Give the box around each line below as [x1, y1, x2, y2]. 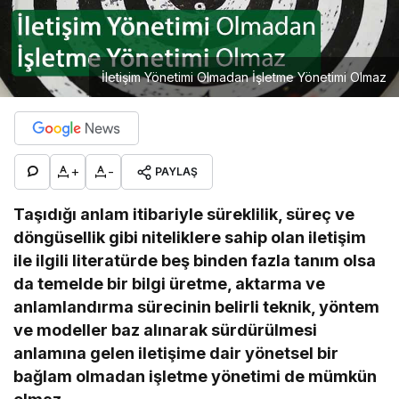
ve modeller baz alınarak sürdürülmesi [13, 320, 318, 339]
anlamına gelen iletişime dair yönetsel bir [13, 343, 339, 362]
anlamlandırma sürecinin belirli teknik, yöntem [13, 297, 380, 316]
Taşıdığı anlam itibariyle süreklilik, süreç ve [13, 204, 355, 224]
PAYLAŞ [155, 164, 198, 178]
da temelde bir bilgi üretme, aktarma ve [13, 273, 326, 293]
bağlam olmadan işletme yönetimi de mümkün [13, 366, 378, 386]
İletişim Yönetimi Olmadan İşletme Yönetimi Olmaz [102, 69, 387, 85]
